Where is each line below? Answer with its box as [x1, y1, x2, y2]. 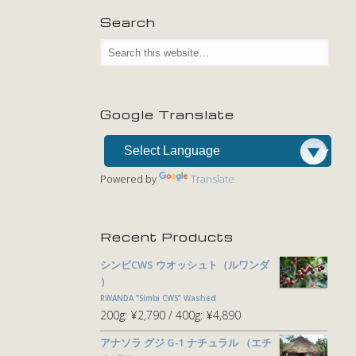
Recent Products [100, 228, 234, 245]
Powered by [100, 172, 160, 187]
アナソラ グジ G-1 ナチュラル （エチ [100, 335, 273, 350]
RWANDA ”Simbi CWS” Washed [100, 292, 217, 304]
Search [100, 14, 157, 30]
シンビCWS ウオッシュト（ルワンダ [100, 257, 270, 272]
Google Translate [100, 106, 235, 123]
